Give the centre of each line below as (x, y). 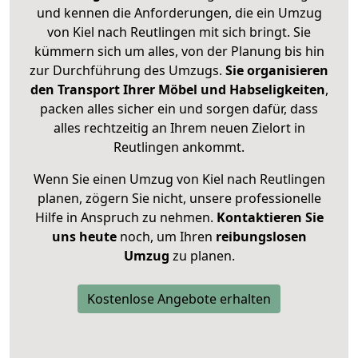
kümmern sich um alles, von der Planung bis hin (179, 52)
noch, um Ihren (166, 237)
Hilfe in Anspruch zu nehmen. (125, 218)
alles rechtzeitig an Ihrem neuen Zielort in (179, 128)
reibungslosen (261, 237)
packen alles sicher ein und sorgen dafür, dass (179, 109)
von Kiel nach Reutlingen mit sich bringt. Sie (179, 32)
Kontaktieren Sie (270, 218)
